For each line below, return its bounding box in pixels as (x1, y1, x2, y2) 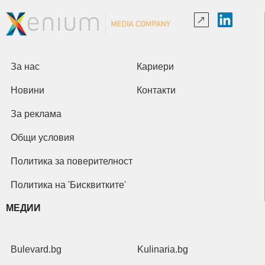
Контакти (142, 85, 176, 95)
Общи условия (17, 132, 75, 143)
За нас (16, 61, 40, 72)
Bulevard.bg (17, 244, 62, 254)
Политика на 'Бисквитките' (17, 179, 126, 190)
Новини (17, 85, 44, 95)
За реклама (16, 108, 62, 119)
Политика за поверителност (17, 156, 132, 166)
